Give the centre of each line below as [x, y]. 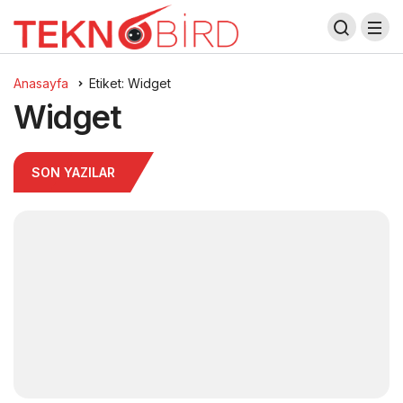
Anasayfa [41, 83]
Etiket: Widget [130, 83]
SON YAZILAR [73, 172]
